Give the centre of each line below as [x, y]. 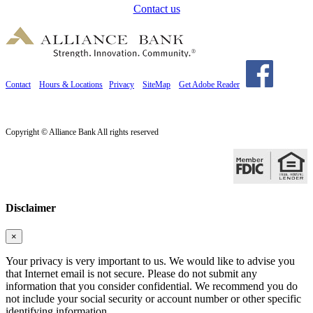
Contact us [156, 9]
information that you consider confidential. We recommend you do [152, 286]
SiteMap [156, 85]
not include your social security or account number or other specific [153, 299]
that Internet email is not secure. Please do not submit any [131, 274]
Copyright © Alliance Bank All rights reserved [82, 132]
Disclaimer [31, 208]
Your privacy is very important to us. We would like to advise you [150, 261]
